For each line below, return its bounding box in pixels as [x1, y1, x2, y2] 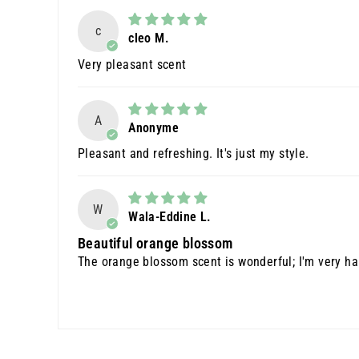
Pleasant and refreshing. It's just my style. [78, 145, 309, 161]
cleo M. [128, 30, 169, 46]
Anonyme [128, 119, 179, 135]
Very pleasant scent [78, 56, 187, 72]
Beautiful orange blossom [78, 235, 233, 252]
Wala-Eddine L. [128, 208, 212, 224]
